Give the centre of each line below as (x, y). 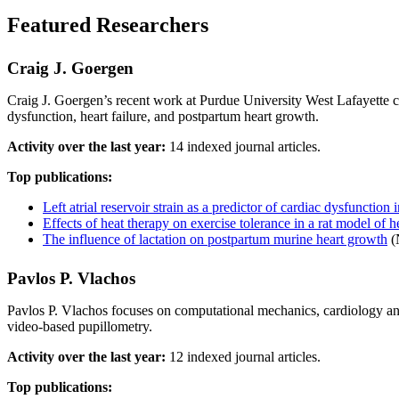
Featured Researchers (108, 25)
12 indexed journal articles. (243, 357)
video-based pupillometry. (80, 327)
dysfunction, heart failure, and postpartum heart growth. (163, 117)
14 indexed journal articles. (243, 147)
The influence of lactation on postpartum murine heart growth (215, 240)
